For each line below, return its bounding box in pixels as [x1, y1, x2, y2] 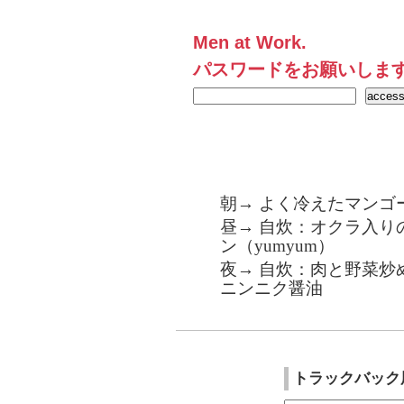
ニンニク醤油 [220, 279, 323, 298]
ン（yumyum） [220, 236, 335, 256]
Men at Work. [193, 32, 307, 53]
